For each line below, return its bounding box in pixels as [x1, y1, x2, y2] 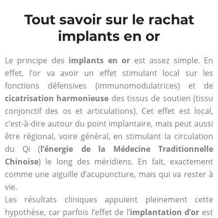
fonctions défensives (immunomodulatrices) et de [5, 80, 213, 91]
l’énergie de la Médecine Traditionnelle [40, 144, 214, 155]
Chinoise [5, 156, 38, 167]
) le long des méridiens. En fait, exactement [38, 156, 213, 167]
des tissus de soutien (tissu [109, 93, 214, 104]
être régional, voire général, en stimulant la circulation [5, 131, 213, 142]
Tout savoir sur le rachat [24, 11, 194, 28]
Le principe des [5, 55, 69, 66]
